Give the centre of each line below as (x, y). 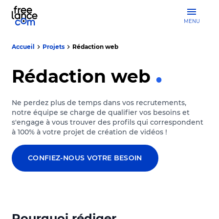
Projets (54, 47)
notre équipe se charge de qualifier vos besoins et (101, 112)
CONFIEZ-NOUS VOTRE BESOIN (85, 158)
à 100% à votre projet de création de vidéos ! (89, 132)
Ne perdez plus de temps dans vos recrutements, (99, 103)
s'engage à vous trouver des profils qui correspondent (108, 122)
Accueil (23, 47)
